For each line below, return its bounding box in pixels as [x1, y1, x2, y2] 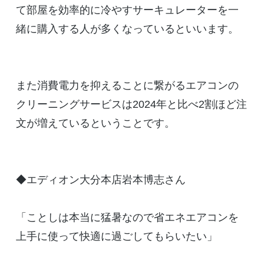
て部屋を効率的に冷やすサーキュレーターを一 [15, 4, 239, 16]
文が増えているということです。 [15, 117, 175, 130]
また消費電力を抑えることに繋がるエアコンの [15, 80, 239, 92]
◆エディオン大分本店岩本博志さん [15, 174, 186, 186]
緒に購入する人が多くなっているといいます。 [15, 23, 239, 35]
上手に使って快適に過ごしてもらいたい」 [15, 230, 217, 243]
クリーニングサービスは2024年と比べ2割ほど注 [15, 98, 247, 111]
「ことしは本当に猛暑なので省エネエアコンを [15, 212, 239, 224]
